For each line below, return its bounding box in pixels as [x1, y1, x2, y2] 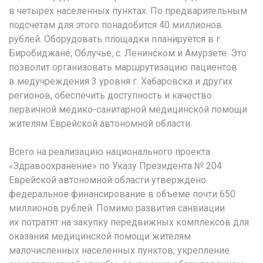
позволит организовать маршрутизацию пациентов [9, 61, 237, 73]
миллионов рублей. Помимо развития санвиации [9, 202, 225, 214]
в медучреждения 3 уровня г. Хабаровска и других [9, 75, 232, 87]
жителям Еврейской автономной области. [9, 117, 192, 129]
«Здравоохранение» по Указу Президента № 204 [9, 160, 222, 171]
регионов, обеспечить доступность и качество [9, 89, 212, 101]
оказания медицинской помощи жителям [9, 230, 191, 242]
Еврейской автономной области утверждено [9, 174, 206, 186]
